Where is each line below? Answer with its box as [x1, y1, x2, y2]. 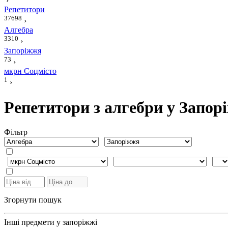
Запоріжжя [4, 46, 41, 55]
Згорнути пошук [4, 195, 62, 205]
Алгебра [4, 25, 33, 35]
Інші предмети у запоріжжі [4, 218, 97, 227]
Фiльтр [4, 128, 27, 137]
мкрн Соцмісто [4, 66, 56, 75]
